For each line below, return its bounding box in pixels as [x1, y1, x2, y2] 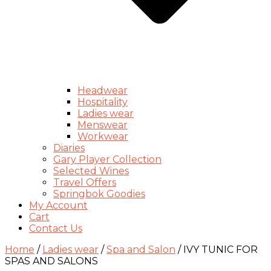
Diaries [53, 142, 85, 154]
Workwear [77, 131, 128, 143]
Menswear [77, 119, 128, 131]
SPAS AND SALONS [5, 255, 98, 267]
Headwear [77, 85, 128, 97]
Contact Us [29, 223, 82, 235]
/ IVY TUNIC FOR [175, 244, 258, 256]
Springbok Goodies [53, 188, 145, 200]
